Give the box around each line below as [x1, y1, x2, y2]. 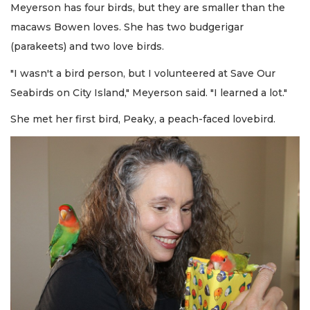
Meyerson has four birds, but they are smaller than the [10, 1, 285, 15]
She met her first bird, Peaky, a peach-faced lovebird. [10, 113, 275, 126]
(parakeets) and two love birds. [10, 40, 167, 53]
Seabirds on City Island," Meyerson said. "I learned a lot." [10, 86, 287, 99]
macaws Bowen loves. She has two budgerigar [10, 21, 244, 34]
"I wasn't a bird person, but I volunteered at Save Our [10, 66, 275, 80]
